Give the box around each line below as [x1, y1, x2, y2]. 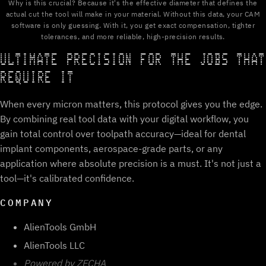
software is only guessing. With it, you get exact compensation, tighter [11, 21, 255, 30]
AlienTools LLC [24, 239, 85, 251]
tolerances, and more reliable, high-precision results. [41, 32, 225, 42]
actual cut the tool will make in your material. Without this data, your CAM [5, 9, 260, 19]
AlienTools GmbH [24, 221, 96, 233]
